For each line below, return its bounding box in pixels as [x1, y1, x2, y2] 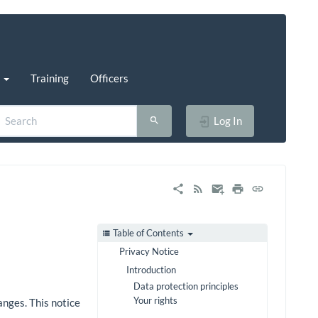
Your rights [133, 295, 177, 307]
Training [31, 71, 69, 84]
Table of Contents [113, 227, 184, 239]
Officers [90, 71, 128, 84]
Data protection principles [133, 280, 238, 292]
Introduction [126, 264, 176, 276]
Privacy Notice [119, 246, 179, 258]
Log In [212, 114, 242, 127]
